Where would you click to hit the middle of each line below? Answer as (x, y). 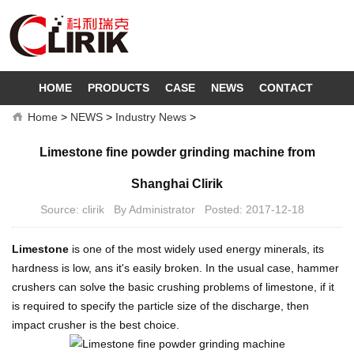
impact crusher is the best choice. (96, 325)
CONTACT (286, 88)
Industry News (151, 117)
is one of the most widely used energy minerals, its (198, 249)
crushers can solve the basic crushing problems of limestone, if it (173, 287)
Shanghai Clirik (177, 184)
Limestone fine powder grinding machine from (177, 152)
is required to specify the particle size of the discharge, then (160, 306)
